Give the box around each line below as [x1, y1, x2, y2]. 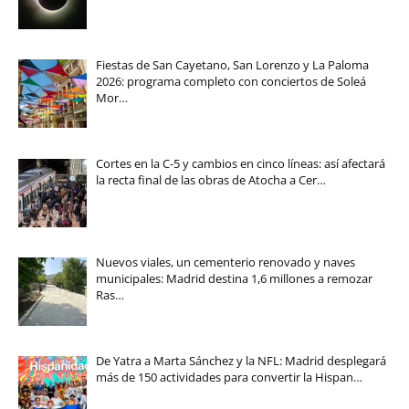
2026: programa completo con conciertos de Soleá [95, 72, 366, 89]
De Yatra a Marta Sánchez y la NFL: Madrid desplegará [95, 352, 386, 370]
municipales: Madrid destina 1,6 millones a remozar [95, 269, 372, 287]
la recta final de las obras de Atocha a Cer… [95, 171, 326, 188]
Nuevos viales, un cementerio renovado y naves [95, 253, 355, 270]
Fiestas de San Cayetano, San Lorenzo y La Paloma [95, 56, 369, 73]
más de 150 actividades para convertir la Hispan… [95, 369, 362, 386]
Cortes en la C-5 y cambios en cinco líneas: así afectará [95, 154, 385, 172]
